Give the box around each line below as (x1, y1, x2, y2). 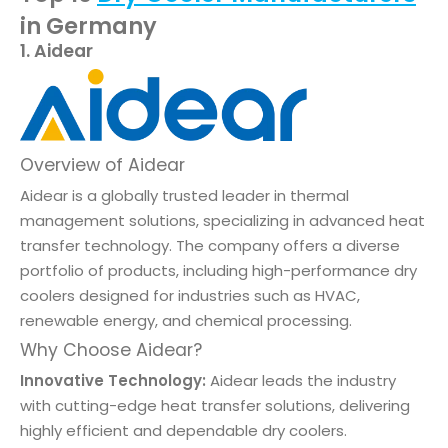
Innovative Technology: (20, 370, 206, 392)
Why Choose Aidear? (20, 338, 202, 363)
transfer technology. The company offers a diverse (20, 235, 400, 257)
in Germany (20, 10, 157, 42)
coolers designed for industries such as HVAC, (20, 285, 360, 307)
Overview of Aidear (20, 153, 185, 178)
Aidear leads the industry (206, 370, 396, 392)
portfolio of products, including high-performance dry (20, 260, 417, 282)
